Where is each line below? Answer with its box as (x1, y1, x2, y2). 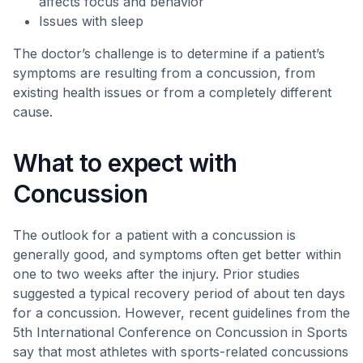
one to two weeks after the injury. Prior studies (13, 266, 300, 282)
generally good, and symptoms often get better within (13, 246, 341, 263)
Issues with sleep (39, 13, 143, 29)
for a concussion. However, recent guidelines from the (13, 305, 350, 321)
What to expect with (13, 148, 237, 177)
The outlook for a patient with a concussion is (13, 227, 296, 243)
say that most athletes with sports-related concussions (13, 344, 348, 360)
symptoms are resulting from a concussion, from (13, 65, 315, 81)
